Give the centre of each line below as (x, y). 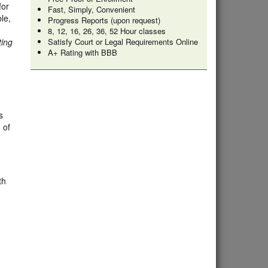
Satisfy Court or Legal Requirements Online (123, 42)
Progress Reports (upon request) (104, 20)
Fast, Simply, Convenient (91, 9)
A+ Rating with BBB (82, 52)
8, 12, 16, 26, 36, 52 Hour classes (106, 31)
